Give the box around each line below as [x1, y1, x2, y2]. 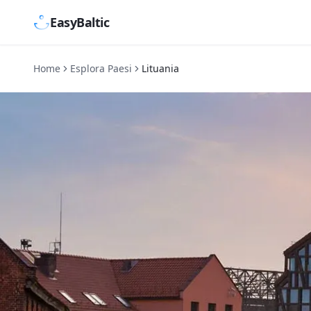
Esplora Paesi [70, 62, 132, 75]
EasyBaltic [50, 14, 110, 31]
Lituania [142, 62, 179, 75]
